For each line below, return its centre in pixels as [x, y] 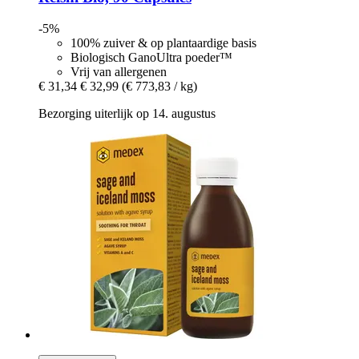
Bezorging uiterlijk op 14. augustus [127, 113]
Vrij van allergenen [119, 71]
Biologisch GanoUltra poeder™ [151, 57]
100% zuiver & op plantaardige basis [163, 42]
